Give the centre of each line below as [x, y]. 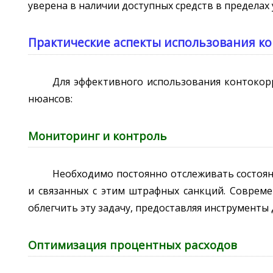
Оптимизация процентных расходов [133, 244]
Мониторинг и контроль [98, 135]
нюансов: [51, 99]
